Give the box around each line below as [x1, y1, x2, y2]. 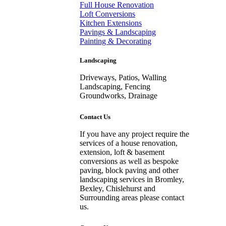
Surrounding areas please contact [79, 193, 184, 202]
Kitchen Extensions [79, 18, 142, 27]
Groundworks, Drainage [79, 91, 157, 100]
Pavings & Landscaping [79, 27, 156, 36]
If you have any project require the [79, 129, 189, 138]
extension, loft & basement [79, 147, 164, 156]
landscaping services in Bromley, [79, 175, 184, 184]
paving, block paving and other [79, 165, 179, 175]
